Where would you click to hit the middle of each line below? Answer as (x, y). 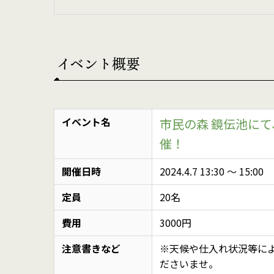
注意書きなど (91, 248)
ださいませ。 (189, 263)
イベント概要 (98, 63)
